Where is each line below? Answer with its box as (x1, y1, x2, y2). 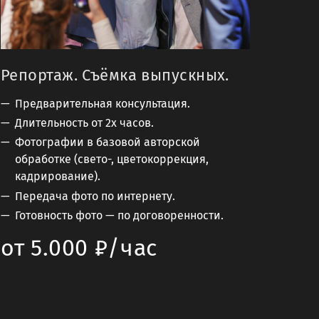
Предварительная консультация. (15, 97, 190, 111)
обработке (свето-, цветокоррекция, (15, 152, 209, 167)
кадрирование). (15, 169, 106, 184)
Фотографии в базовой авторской (15, 135, 200, 150)
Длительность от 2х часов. (15, 116, 154, 130)
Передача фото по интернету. (15, 189, 175, 203)
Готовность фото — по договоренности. (15, 208, 224, 222)
